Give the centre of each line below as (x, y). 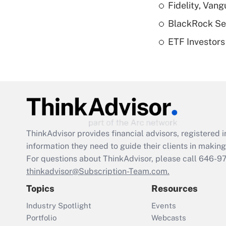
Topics (40, 189)
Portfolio (41, 218)
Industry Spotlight (59, 206)
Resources (175, 189)
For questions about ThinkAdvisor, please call (112, 159)
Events (164, 206)
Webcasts (169, 218)
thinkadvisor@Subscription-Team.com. (98, 172)
